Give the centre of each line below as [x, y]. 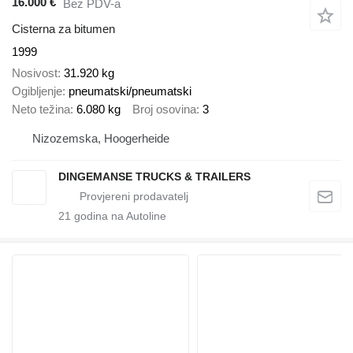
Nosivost [35, 72]
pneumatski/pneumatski [130, 91]
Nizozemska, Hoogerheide [101, 139]
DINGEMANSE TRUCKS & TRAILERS [154, 177]
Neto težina [41, 109]
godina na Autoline [119, 216]
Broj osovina [164, 109]
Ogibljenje [37, 91]
